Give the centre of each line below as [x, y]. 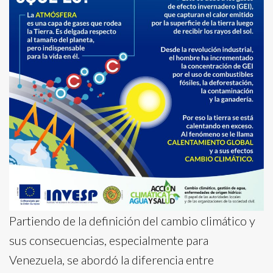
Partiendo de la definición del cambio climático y [132, 221]
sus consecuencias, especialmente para [109, 240]
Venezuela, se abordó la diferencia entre [112, 260]
